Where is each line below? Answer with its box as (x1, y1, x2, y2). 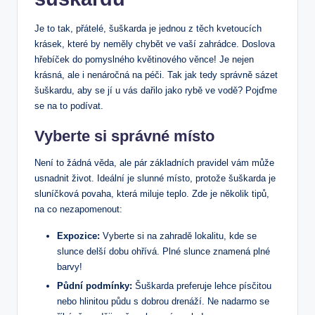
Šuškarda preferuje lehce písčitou (132, 280, 271, 291)
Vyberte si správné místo (34, 127, 214, 145)
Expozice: (57, 230, 100, 241)
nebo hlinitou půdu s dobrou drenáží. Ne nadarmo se (57, 295, 269, 307)
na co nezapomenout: (34, 203, 122, 214)
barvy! (57, 261, 82, 272)
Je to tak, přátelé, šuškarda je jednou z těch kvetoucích (34, 22, 262, 34)
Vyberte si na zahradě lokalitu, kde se (100, 230, 257, 241)
